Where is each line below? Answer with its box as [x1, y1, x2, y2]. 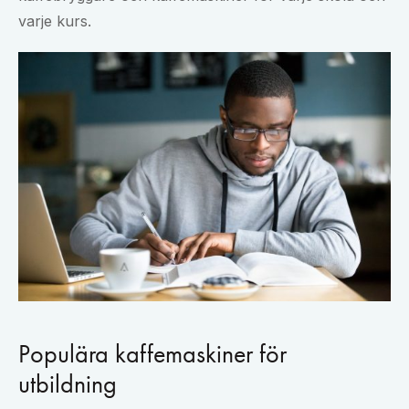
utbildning [18, 367, 117, 400]
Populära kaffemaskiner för [18, 337, 287, 370]
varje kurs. [18, 12, 91, 31]
